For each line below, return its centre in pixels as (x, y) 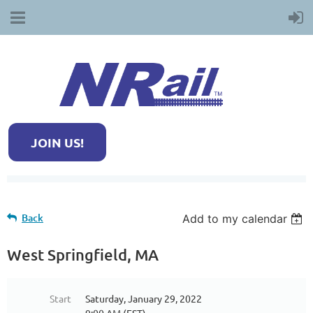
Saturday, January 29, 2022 (144, 299)
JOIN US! (57, 143)
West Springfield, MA (83, 255)
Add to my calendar (235, 219)
